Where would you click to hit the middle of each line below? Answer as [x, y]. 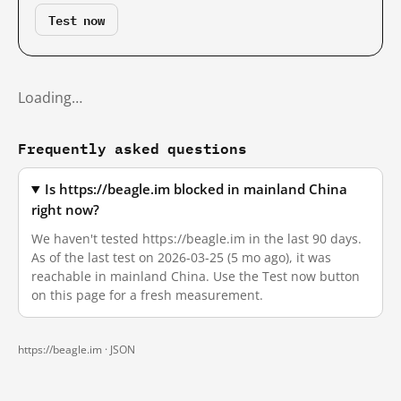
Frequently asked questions [132, 148]
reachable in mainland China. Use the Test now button [196, 276]
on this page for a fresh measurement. [147, 295]
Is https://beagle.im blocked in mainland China [196, 189]
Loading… [50, 98]
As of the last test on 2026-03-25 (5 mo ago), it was [181, 257]
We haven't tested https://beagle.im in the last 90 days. [196, 239]
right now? [65, 210]
